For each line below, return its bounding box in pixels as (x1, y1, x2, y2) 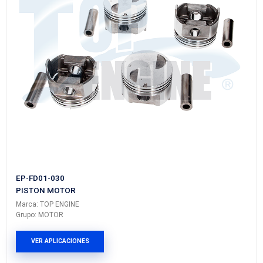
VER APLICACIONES (41, 96, 119, 106)
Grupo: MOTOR (21, 60, 85, 72)
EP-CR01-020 (21, 11, 88, 23)
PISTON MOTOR (21, 27, 102, 40)
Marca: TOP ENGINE (21, 46, 106, 58)
